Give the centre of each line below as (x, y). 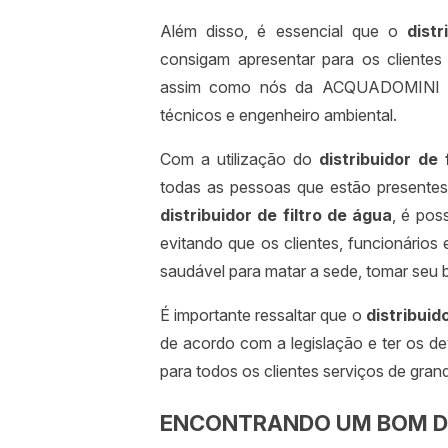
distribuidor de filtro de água (276, 215)
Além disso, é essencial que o (284, 31)
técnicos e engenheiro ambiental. (278, 115)
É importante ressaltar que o (263, 315)
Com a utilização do (239, 159)
